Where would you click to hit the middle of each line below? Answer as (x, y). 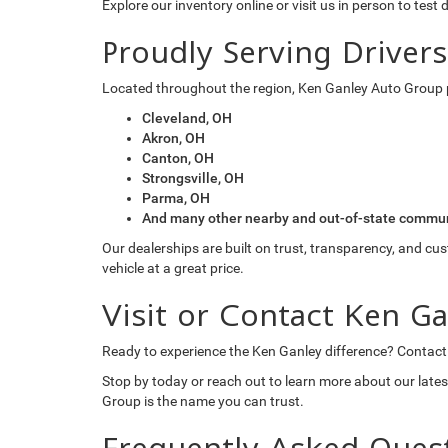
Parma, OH (176, 197)
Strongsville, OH (193, 177)
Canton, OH (178, 157)
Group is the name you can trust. (203, 400)
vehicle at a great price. (173, 267)
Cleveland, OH (187, 117)
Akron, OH (173, 137)
